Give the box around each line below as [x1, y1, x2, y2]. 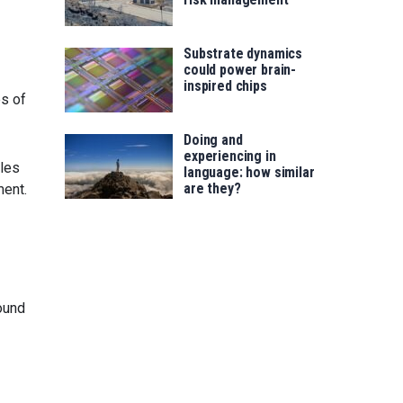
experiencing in [184, 148, 276, 166]
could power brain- [184, 61, 297, 79]
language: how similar [184, 164, 315, 182]
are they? [184, 180, 241, 198]
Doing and [184, 131, 243, 149]
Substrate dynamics [184, 45, 303, 63]
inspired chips [184, 77, 267, 95]
